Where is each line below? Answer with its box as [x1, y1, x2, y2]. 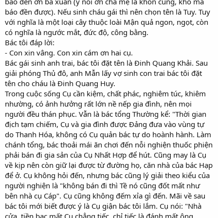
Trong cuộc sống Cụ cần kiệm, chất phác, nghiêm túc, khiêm [5, 88, 206, 98]
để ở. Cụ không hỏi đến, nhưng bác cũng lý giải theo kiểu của [5, 170, 210, 180]
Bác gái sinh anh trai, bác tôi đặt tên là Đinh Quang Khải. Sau [5, 57, 208, 68]
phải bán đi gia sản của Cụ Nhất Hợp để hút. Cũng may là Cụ [5, 149, 206, 160]
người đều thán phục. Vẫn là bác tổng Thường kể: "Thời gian [5, 109, 206, 119]
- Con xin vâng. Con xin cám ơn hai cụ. [5, 47, 133, 57]
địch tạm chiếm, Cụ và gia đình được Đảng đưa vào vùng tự [5, 119, 204, 129]
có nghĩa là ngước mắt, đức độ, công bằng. [5, 27, 148, 37]
